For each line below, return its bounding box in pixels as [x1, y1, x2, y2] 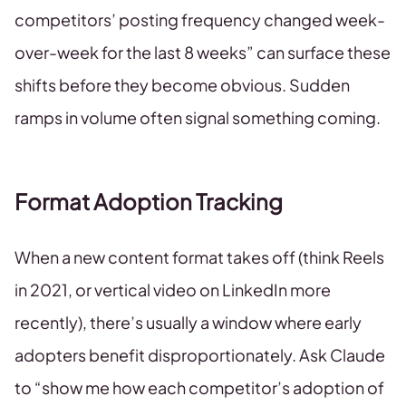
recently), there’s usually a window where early [14, 312, 362, 333]
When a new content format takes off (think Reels [14, 246, 384, 267]
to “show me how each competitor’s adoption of [14, 377, 384, 398]
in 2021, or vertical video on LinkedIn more [14, 279, 331, 300]
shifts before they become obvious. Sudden [14, 74, 350, 95]
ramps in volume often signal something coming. [14, 107, 381, 128]
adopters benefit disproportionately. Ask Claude [14, 344, 385, 365]
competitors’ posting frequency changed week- [14, 9, 385, 30]
